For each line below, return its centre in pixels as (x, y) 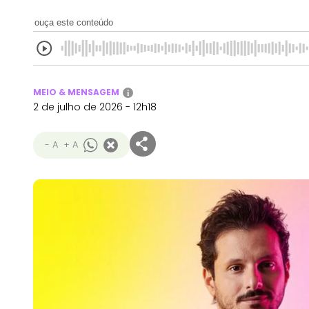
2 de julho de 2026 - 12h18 (95, 107)
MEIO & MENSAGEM (76, 92)
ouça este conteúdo (74, 22)
